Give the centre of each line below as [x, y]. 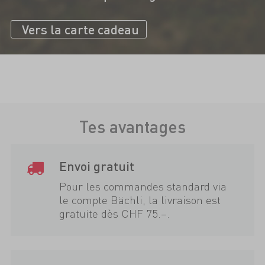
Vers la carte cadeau [80, 29]
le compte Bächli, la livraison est [140, 200]
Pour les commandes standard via [143, 186]
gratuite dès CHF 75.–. [115, 214]
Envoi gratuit [97, 166]
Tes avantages [132, 127]
